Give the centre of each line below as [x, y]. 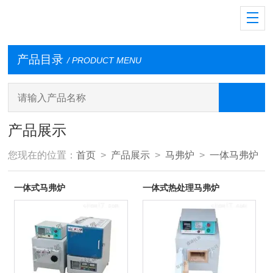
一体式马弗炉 [40, 187]
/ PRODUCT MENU [104, 61]
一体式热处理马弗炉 [181, 187]
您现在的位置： [42, 155]
